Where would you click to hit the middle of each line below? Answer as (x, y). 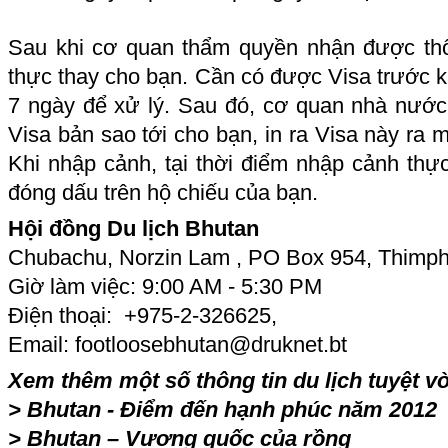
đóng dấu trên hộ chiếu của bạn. (163, 192)
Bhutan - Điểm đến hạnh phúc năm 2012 (232, 409)
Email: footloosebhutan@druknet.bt (177, 344)
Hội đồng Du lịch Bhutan (133, 228)
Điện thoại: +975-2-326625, (142, 315)
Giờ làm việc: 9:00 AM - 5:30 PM (165, 286)
